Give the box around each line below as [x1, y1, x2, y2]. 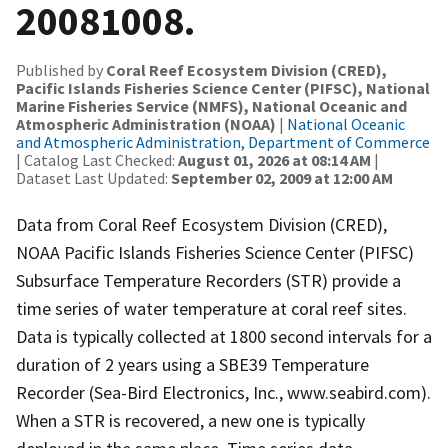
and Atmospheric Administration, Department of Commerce [16, 131, 430, 152]
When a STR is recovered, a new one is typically [16, 408, 365, 432]
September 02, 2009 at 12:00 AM [171, 167, 393, 188]
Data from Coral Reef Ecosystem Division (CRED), [16, 212, 387, 236]
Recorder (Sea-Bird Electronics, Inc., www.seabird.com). [16, 380, 431, 404]
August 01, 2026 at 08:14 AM [178, 149, 371, 170]
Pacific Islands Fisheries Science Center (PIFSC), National [16, 77, 430, 98]
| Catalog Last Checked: [16, 149, 178, 170]
